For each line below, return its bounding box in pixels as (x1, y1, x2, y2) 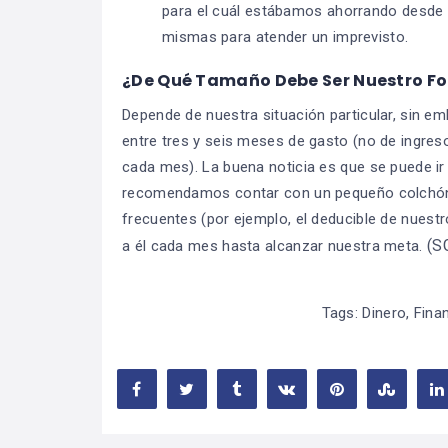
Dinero (362, 303, 407, 322)
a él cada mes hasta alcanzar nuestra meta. (122, 236, 427, 255)
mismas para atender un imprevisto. (162, 27, 409, 46)
